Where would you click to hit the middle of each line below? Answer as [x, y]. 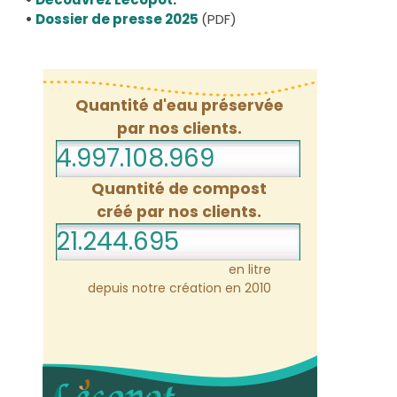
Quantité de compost [179, 189]
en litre [250, 270]
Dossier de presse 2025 [117, 19]
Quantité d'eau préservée [179, 106]
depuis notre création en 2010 [179, 288]
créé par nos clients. [179, 212]
